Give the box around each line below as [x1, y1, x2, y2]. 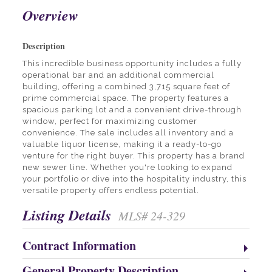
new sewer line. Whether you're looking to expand [22, 163, 233, 172]
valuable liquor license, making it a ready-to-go [22, 140, 222, 149]
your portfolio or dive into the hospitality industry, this [22, 174, 246, 184]
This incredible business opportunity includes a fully [22, 59, 242, 69]
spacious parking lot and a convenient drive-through [22, 105, 242, 115]
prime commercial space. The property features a [22, 93, 229, 103]
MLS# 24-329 [118, 208, 185, 224]
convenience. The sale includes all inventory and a [22, 128, 234, 138]
